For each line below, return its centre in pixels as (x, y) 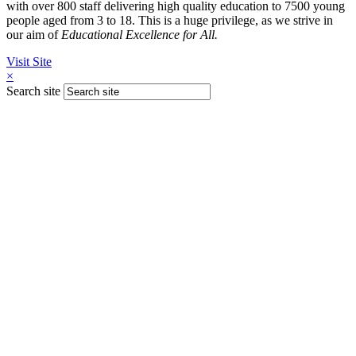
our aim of (34, 34)
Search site (33, 91)
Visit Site (29, 61)
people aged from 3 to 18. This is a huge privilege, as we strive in (170, 20)
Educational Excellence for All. (139, 34)
